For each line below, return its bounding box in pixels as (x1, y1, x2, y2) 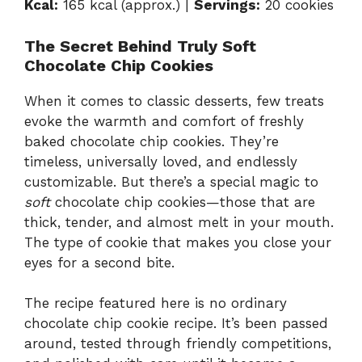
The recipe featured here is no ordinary (24, 295, 287, 312)
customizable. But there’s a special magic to (24, 173, 318, 190)
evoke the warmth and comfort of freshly (24, 112, 304, 129)
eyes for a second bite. (24, 254, 175, 271)
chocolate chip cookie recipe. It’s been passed (24, 315, 328, 332)
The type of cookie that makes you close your (24, 234, 331, 250)
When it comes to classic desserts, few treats (24, 92, 324, 109)
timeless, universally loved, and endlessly (24, 153, 297, 170)
